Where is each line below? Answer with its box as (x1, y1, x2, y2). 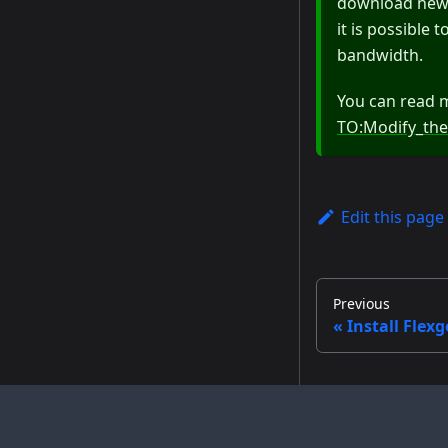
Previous (333, 294, 390, 314)
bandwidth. (337, 44, 423, 67)
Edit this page (340, 206, 444, 229)
